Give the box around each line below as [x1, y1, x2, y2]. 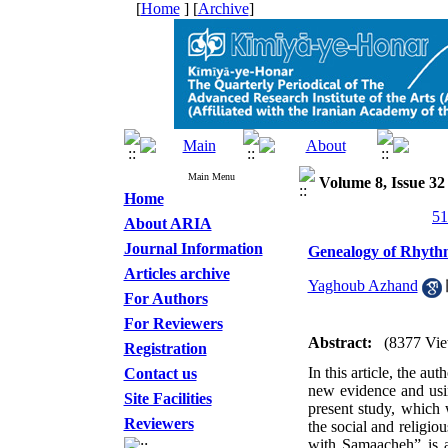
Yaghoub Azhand [307, 277, 418, 295]
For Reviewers [123, 315, 223, 332]
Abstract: [307, 334, 372, 351]
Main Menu [187, 171, 235, 182]
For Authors [123, 290, 208, 307]
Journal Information [123, 240, 263, 257]
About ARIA [123, 215, 212, 232]
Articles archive [123, 265, 230, 282]
